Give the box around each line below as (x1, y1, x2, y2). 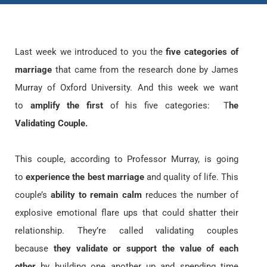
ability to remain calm (51, 190, 142, 201)
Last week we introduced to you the (15, 46, 166, 58)
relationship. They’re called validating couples (15, 225, 238, 237)
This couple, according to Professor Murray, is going (15, 154, 238, 165)
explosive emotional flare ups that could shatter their (15, 207, 238, 219)
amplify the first (23, 100, 110, 111)
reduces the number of (141, 190, 238, 201)
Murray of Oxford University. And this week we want (15, 82, 238, 94)
